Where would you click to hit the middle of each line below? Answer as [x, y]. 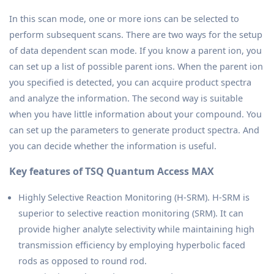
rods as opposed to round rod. [83, 260]
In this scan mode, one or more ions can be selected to [124, 18]
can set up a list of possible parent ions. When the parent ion [136, 66]
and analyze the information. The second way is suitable [126, 98]
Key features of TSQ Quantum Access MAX [112, 171]
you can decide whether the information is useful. [113, 145]
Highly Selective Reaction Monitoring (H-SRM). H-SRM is [134, 197]
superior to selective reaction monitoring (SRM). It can [131, 213]
